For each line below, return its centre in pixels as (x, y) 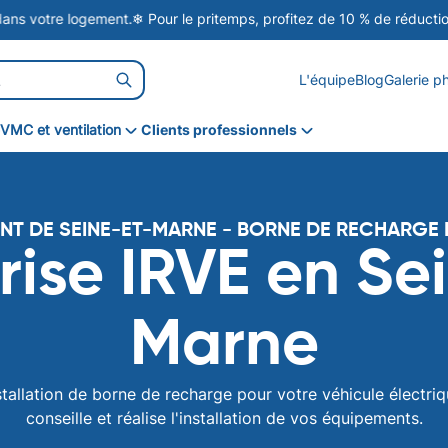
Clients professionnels (219, 129)
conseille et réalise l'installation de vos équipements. (224, 418)
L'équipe (327, 79)
